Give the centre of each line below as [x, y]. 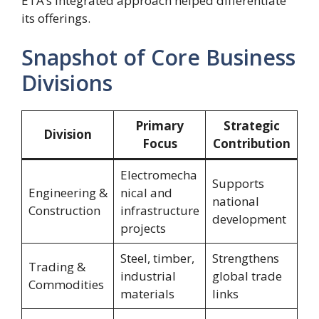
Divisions [67, 83]
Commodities [66, 285]
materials [147, 294]
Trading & [57, 267]
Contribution [251, 144]
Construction [64, 211]
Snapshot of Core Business [158, 58]
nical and [146, 193]
